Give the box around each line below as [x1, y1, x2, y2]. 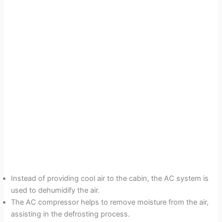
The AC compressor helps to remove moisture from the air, [11, 198, 209, 207]
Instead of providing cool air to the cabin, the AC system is [11, 174, 209, 183]
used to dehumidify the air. [11, 186, 100, 195]
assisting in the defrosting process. [11, 210, 130, 219]
